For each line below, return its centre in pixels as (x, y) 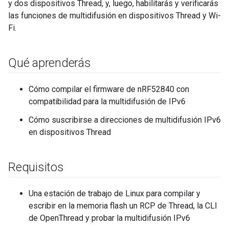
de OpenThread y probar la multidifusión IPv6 (109, 218)
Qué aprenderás (50, 63)
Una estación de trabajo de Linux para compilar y (114, 193)
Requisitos (36, 167)
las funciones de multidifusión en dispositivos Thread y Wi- (114, 15)
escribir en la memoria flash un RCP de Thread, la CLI (123, 205)
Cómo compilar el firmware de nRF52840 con (109, 89)
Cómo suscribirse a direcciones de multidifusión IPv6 (125, 120)
